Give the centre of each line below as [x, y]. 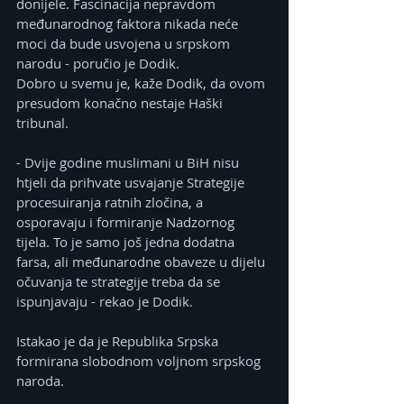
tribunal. [42, 123]
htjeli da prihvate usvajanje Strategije [132, 183]
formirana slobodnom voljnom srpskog [140, 361]
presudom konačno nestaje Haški [121, 103]
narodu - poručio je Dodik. [98, 64]
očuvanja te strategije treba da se [120, 282]
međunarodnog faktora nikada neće [129, 24]
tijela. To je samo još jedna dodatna [127, 242]
